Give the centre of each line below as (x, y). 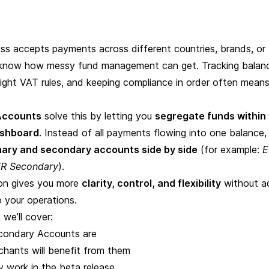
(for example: (230, 150)
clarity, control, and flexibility (151, 183)
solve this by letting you (98, 116)
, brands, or (240, 49)
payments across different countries (134, 49)
